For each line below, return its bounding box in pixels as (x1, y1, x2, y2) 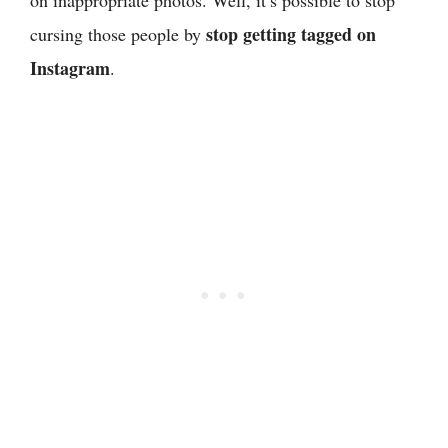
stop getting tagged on (206, 20, 376, 47)
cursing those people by (30, 21, 206, 46)
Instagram (30, 54, 110, 81)
